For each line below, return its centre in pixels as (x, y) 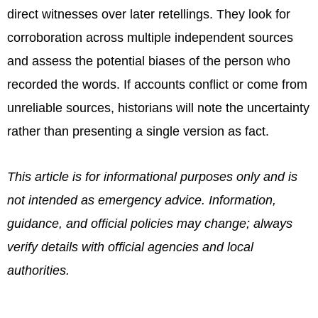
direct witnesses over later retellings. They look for (149, 14)
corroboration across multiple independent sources (150, 37)
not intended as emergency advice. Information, (142, 201)
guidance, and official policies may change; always (150, 224)
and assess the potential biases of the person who (149, 61)
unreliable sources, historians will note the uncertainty (158, 108)
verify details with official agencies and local (130, 247)
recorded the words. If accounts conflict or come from (157, 84)
